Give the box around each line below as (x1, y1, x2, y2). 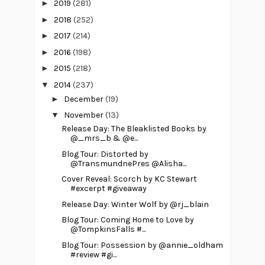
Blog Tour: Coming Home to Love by (61, 215, 194, 225)
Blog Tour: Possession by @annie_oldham (61, 240, 223, 250)
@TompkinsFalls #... (70, 224, 146, 235)
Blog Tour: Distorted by (61, 148, 148, 159)
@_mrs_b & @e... (70, 133, 138, 144)
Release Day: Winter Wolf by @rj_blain (61, 199, 209, 209)
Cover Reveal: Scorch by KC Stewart (61, 174, 197, 185)
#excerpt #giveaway (70, 183, 147, 194)
